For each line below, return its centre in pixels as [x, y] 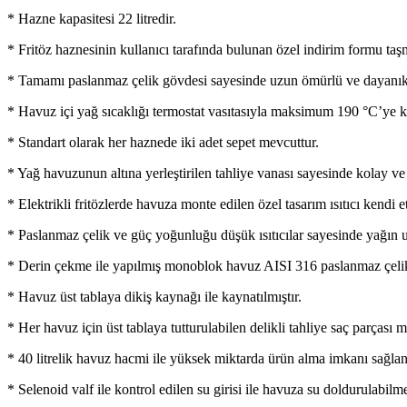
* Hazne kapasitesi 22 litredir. [92, 18]
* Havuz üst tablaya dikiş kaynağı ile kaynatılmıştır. [154, 296]
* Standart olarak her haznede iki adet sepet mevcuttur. [163, 142]
